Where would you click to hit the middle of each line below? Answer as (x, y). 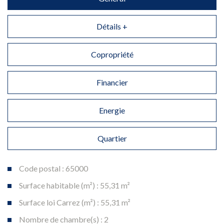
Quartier (112, 138)
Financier (112, 82)
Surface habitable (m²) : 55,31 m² (74, 185)
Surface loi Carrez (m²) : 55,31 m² (75, 202)
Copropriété (112, 54)
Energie (112, 110)
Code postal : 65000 (53, 168)
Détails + (112, 26)
